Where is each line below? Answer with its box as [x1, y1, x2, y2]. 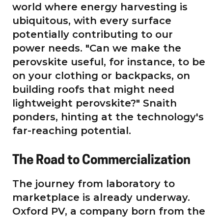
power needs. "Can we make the [12, 42, 181, 54]
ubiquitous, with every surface [12, 14, 171, 27]
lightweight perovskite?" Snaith [12, 97, 177, 109]
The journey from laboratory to [12, 177, 175, 190]
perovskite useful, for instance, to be [12, 55, 205, 68]
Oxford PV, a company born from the [12, 205, 205, 217]
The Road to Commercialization [12, 154, 191, 167]
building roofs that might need [12, 83, 174, 95]
